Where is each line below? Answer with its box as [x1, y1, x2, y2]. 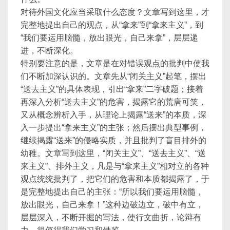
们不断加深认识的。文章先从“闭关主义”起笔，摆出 [21, 72, 206, 81]
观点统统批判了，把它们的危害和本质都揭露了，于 [21, 175, 209, 183]
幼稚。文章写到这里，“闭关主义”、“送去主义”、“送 [21, 149, 206, 158]
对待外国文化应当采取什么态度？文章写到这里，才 [21, 8, 209, 16]
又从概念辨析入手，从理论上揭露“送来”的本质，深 [21, 110, 206, 119]
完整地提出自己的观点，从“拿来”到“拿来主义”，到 [21, 21, 203, 29]
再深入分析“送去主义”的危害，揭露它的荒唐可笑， [21, 98, 206, 106]
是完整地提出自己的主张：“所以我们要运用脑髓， [21, 187, 204, 196]
